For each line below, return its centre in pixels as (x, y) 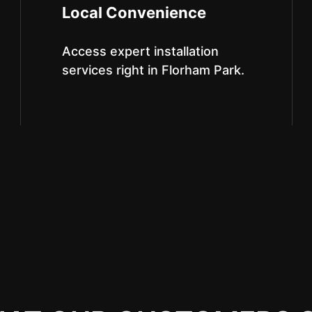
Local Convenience (134, 13)
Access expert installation (140, 51)
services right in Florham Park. (153, 70)
